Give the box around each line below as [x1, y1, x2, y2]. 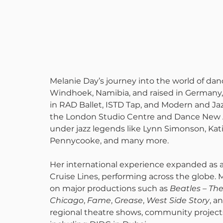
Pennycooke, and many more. [50, 136, 169, 145]
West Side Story [146, 196, 210, 205]
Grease [114, 196, 143, 205]
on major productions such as [50, 184, 170, 193]
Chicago [50, 196, 84, 205]
